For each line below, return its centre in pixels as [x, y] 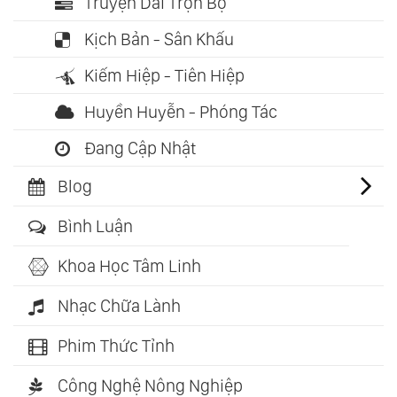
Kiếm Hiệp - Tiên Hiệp [164, 76]
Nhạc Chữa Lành [119, 306]
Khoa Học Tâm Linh [129, 266]
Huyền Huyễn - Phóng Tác [181, 112]
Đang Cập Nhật [140, 148]
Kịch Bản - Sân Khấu [159, 39]
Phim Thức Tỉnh [116, 346]
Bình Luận [95, 226]
